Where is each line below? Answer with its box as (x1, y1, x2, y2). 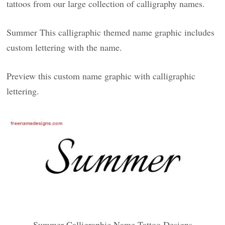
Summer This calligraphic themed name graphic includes (7, 26, 215, 38)
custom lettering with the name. (7, 41, 123, 53)
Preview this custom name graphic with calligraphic (7, 70, 196, 82)
